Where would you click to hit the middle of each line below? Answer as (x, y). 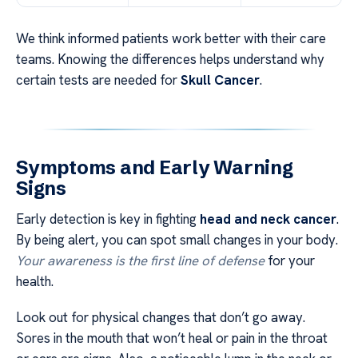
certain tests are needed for (98, 80)
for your (290, 261)
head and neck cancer (268, 219)
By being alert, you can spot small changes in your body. (177, 240)
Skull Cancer (220, 80)
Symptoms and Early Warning (155, 168)
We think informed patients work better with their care (171, 39)
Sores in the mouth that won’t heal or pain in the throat (172, 338)
